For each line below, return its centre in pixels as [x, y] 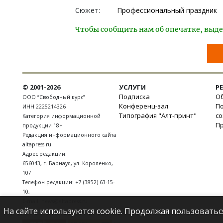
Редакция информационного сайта [69, 135]
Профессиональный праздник [167, 10]
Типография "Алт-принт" [158, 116]
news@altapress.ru [64, 201]
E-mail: [32, 201]
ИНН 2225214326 [44, 107]
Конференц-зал [144, 106]
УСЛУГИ [132, 87]
